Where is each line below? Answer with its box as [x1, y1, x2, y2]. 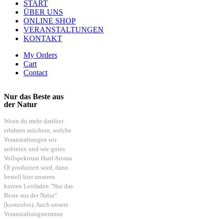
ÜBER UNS [23, 7, 63, 16]
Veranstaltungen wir [4, 135, 57, 143]
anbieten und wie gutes [4, 145, 65, 153]
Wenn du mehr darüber [4, 117, 64, 125]
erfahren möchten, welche [4, 126, 71, 134]
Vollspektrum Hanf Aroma [4, 154, 72, 162]
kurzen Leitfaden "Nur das [4, 182, 73, 190]
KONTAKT [23, 34, 62, 43]
